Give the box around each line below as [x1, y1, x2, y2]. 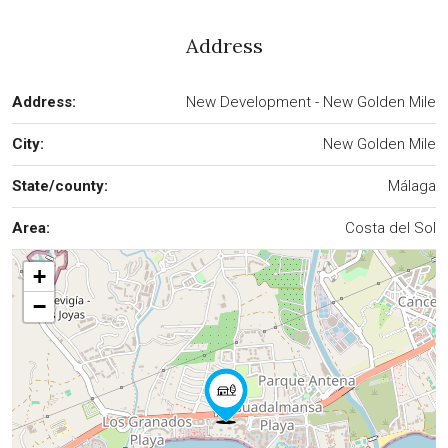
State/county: [12, 176, 108, 195]
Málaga [388, 176, 436, 195]
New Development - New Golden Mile [186, 92, 436, 111]
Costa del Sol [345, 218, 436, 237]
